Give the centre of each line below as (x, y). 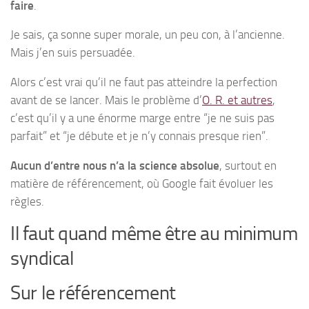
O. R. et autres (237, 100)
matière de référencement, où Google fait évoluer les (142, 183)
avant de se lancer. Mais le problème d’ (106, 100)
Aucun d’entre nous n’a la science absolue (115, 165)
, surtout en (248, 165)
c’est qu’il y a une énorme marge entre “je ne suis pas (142, 118)
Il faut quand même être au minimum (154, 234)
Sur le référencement (93, 293)
